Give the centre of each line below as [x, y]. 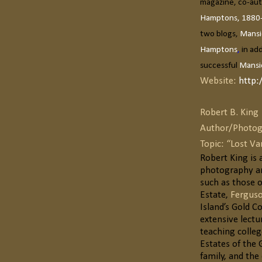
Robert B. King [229, 113]
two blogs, [220, 35]
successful [220, 66]
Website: [219, 81]
